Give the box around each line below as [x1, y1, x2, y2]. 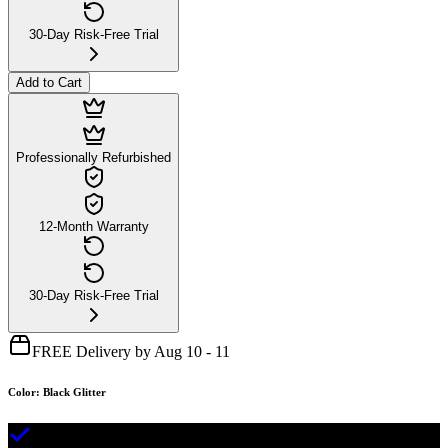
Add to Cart [16, 74, 82, 90]
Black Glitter [43, 385, 106, 398]
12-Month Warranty [38, 218, 149, 234]
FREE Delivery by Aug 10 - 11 [32, 342, 230, 360]
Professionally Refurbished [16, 149, 171, 165]
